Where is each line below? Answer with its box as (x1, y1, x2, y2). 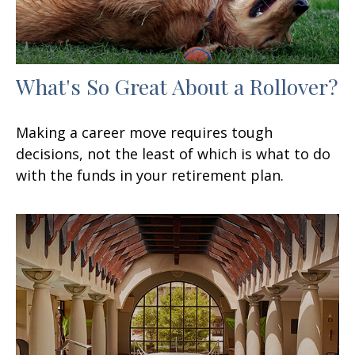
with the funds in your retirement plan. (16, 165, 284, 185)
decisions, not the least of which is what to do (16, 143, 330, 163)
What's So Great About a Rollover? (16, 71, 338, 101)
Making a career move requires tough (16, 122, 273, 142)
